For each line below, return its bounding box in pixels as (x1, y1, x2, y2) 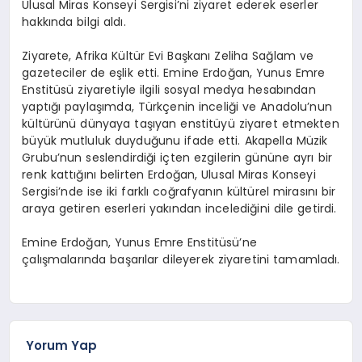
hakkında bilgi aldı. (22, 13, 126, 30)
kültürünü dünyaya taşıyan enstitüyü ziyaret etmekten (22, 115, 339, 132)
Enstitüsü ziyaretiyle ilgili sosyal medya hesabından (22, 81, 316, 98)
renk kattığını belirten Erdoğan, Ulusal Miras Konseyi (22, 166, 316, 183)
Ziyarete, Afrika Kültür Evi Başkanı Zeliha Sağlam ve (22, 47, 314, 64)
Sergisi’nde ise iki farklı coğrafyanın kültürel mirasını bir (22, 183, 336, 200)
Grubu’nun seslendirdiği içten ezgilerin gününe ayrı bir (22, 149, 332, 166)
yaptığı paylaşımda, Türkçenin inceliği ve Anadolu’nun (22, 98, 332, 115)
